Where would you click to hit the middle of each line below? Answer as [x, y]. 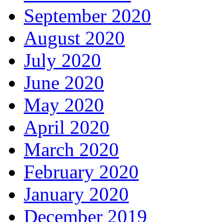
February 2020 [81, 172]
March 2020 [71, 150]
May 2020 [64, 105]
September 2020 [87, 16]
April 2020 [67, 127]
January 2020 [76, 194]
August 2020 [74, 38]
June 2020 [64, 83]
